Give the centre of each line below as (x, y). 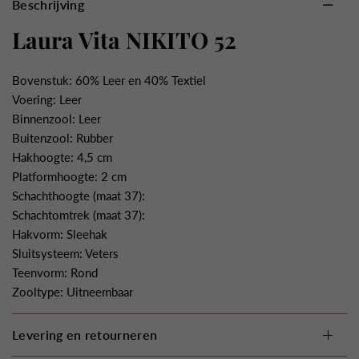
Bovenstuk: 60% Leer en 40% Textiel (109, 80)
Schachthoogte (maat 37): (79, 195)
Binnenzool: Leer (57, 118)
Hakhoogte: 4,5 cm (63, 157)
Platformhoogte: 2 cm (70, 176)
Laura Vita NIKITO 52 (124, 39)
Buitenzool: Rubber (63, 137)
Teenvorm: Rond (55, 272)
